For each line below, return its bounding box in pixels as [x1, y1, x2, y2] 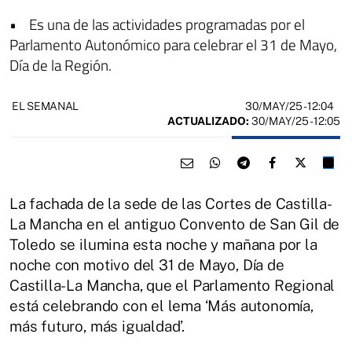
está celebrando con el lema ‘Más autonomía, [9, 296, 313, 314]
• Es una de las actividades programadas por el [9, 12, 305, 35]
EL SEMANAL [12, 100, 79, 112]
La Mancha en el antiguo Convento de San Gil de [9, 214, 340, 233]
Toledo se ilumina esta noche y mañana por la [9, 235, 317, 253]
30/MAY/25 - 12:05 [249, 114, 340, 127]
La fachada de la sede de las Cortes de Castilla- [9, 194, 332, 212]
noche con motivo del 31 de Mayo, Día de [9, 255, 284, 273]
